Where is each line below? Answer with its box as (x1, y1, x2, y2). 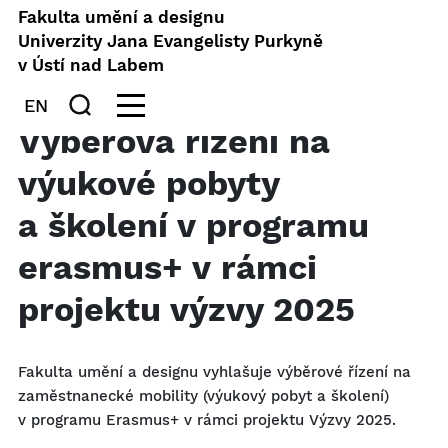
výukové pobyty (18, 163, 279, 203)
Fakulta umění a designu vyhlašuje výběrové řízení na (18, 363, 411, 381)
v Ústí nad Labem (18, 55, 164, 75)
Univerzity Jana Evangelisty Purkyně (18, 31, 323, 51)
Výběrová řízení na (18, 121, 330, 161)
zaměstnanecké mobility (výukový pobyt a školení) (18, 387, 389, 405)
